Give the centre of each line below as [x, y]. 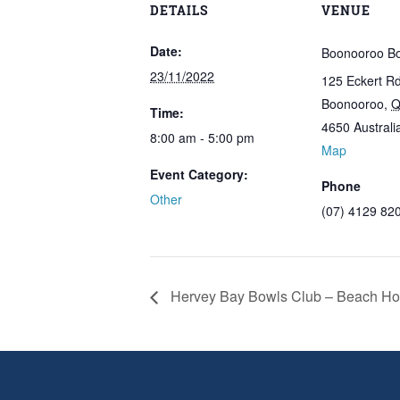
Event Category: [199, 174]
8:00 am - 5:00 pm [202, 137]
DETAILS [179, 10]
